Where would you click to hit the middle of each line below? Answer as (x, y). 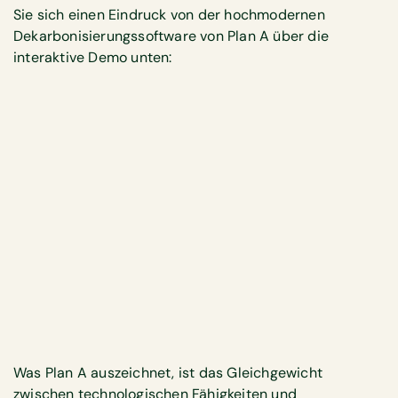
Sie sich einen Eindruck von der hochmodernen (169, 14)
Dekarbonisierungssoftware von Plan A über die (171, 36)
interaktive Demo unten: (93, 57)
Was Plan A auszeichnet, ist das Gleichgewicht (168, 373)
